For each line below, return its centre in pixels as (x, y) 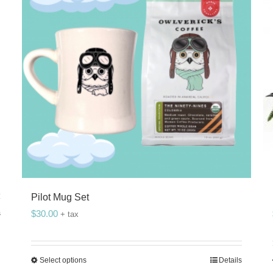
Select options (63, 260)
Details (231, 260)
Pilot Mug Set (60, 197)
